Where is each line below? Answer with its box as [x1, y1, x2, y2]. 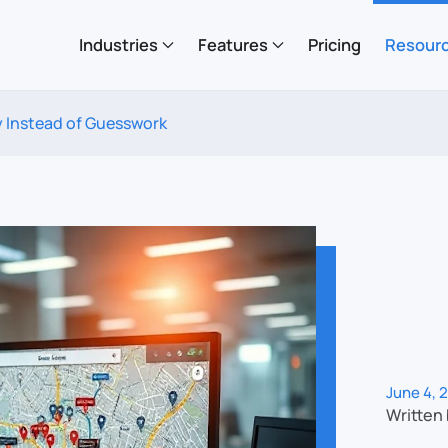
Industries [79, 33, 158, 56]
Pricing [308, 33, 361, 56]
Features [198, 33, 268, 56]
